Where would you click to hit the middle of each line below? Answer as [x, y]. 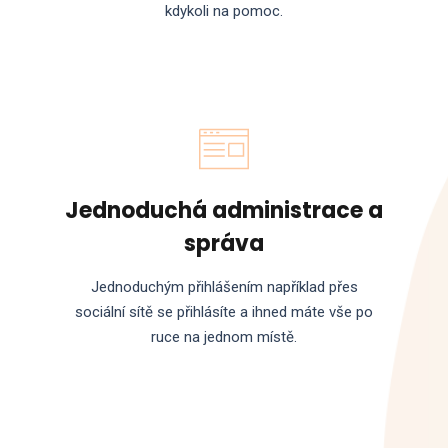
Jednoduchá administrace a [224, 210]
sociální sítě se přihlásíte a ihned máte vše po [224, 312]
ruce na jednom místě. [224, 337]
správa [224, 243]
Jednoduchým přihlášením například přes [224, 287]
